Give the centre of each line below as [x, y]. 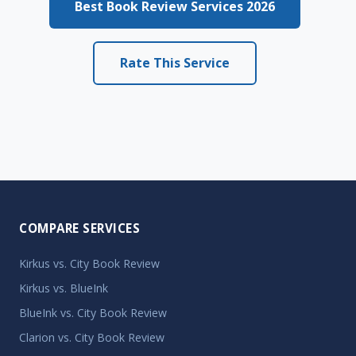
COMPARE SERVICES [79, 228]
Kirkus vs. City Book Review [89, 263]
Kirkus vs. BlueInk [64, 288]
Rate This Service [175, 63]
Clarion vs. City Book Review [92, 337]
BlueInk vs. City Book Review [93, 313]
